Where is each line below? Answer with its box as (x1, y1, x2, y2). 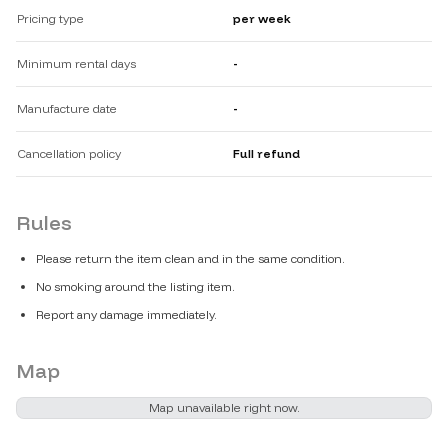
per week (233, 11, 291, 27)
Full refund (233, 146, 300, 162)
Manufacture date (17, 101, 117, 117)
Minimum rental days (17, 56, 136, 72)
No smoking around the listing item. (36, 279, 235, 295)
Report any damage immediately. (36, 307, 217, 323)
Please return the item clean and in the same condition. (36, 251, 345, 267)
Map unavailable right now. (148, 400, 300, 416)
